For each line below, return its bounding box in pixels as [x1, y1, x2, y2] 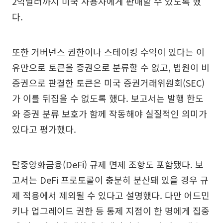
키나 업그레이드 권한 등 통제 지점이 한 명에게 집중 [12, 204, 210, 217]
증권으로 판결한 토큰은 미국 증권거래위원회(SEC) [12, 76, 205, 89]
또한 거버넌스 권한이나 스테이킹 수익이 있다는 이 [12, 45, 205, 58]
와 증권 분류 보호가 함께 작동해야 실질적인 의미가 [12, 107, 207, 120]
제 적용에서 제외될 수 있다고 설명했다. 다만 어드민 [12, 188, 210, 202]
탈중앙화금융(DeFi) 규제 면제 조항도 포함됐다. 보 [12, 157, 204, 171]
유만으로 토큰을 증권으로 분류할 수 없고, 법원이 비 [12, 60, 210, 74]
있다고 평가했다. [12, 122, 76, 135]
